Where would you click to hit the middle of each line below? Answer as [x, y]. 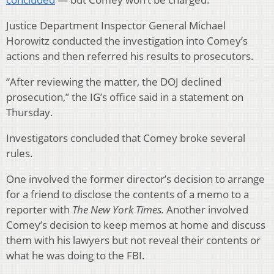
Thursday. [30, 112]
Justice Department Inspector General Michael [116, 25]
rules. [20, 153]
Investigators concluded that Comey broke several [126, 138]
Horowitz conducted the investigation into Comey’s [127, 40]
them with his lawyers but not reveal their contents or [133, 240]
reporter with [39, 209]
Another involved [207, 209]
